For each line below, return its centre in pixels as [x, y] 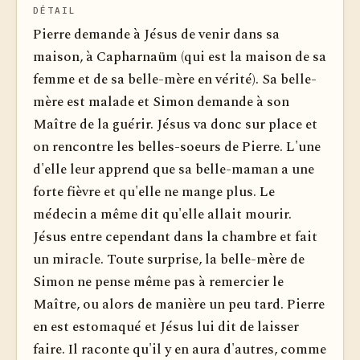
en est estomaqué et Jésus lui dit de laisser [166, 327]
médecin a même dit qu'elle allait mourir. [162, 215]
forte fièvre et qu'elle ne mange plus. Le [154, 192]
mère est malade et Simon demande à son [161, 102]
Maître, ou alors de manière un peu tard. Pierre [179, 305]
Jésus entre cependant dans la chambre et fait [175, 237]
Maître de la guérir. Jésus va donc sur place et [175, 125]
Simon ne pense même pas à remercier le [158, 282]
